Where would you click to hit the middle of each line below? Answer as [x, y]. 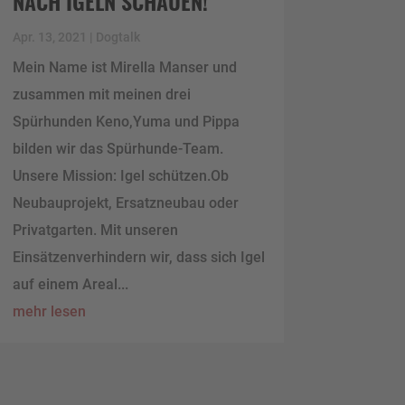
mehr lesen [49, 311]
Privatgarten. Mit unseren [95, 230]
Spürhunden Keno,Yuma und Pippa [126, 121]
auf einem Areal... [70, 284]
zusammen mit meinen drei [101, 94]
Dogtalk [118, 37]
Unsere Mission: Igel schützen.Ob [120, 175]
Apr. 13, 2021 [49, 37]
